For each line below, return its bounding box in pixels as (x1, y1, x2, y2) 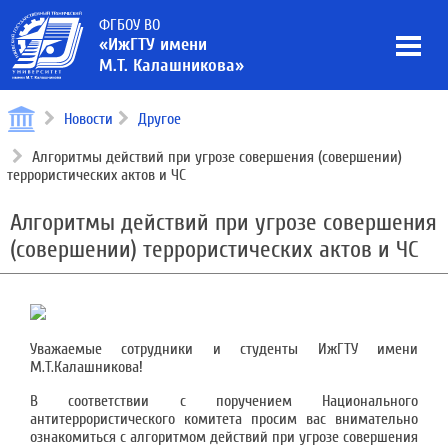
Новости (64, 110, 113, 128)
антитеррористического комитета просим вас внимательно (30, 410, 418, 428)
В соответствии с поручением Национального (30, 392, 418, 410)
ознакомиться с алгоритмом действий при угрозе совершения (30, 428, 418, 446)
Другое (138, 110, 181, 128)
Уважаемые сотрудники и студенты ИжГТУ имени (30, 340, 418, 358)
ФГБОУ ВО (99, 16, 160, 34)
